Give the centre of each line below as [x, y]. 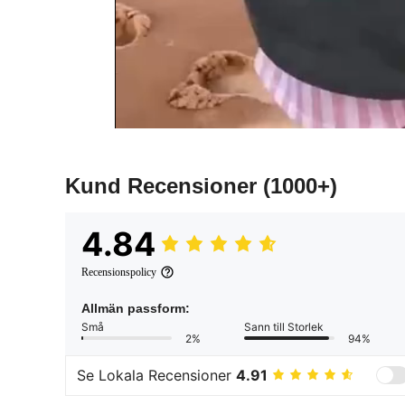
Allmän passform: [136, 308]
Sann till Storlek [284, 326]
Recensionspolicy [119, 272]
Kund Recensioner [164, 185]
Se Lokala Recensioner [156, 376]
